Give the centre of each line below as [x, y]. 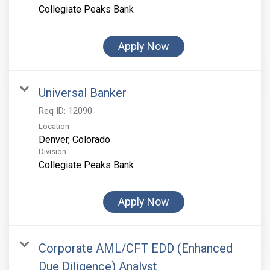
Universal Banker [83, 93]
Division [52, 152]
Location [54, 127]
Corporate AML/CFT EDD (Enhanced [136, 249]
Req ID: [53, 111]
